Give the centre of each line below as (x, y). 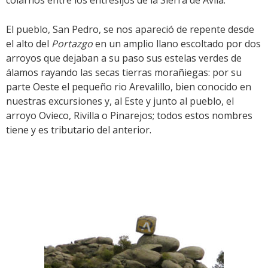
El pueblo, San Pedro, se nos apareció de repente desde (130, 29)
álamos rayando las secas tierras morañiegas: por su (124, 72)
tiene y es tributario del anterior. (79, 130)
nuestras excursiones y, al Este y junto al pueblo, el (120, 101)
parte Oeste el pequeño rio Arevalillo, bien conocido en (129, 87)
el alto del (29, 44)
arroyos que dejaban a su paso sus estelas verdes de (124, 58)
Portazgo (72, 44)
